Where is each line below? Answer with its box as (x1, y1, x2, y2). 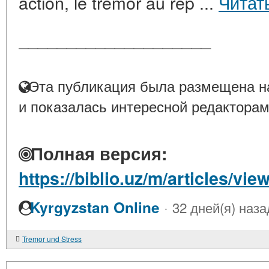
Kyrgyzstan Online (30, 197, 160, 218)
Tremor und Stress (22, 234, 82, 244)
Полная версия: (26, 141, 167, 166)
